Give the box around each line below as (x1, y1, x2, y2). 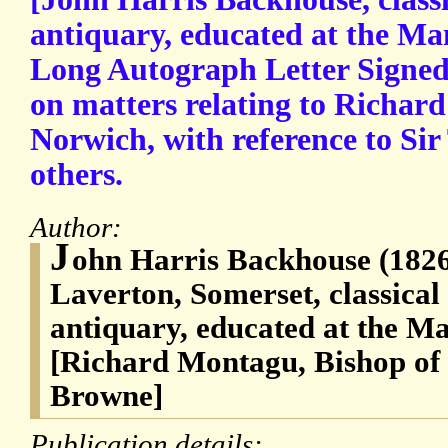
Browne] (50, 378, 163, 414)
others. (30, 157, 123, 193)
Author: (30, 211, 129, 244)
